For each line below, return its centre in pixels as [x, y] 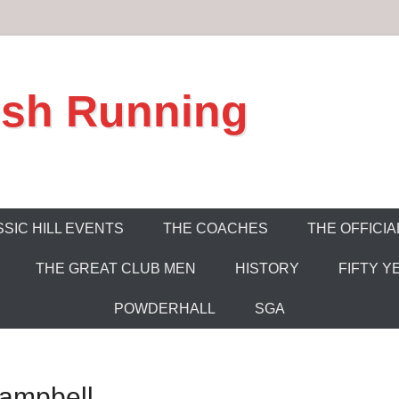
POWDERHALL [165, 309]
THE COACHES [216, 228]
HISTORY [267, 269]
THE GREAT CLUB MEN [115, 269]
